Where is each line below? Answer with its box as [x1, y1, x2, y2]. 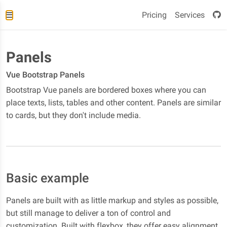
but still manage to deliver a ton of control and [6, 208, 171, 218]
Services [175, 10, 205, 20]
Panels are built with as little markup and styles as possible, [6, 196, 218, 205]
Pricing [142, 10, 167, 20]
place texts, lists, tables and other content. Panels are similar [6, 98, 221, 107]
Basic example [6, 171, 89, 185]
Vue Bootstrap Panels [6, 70, 85, 80]
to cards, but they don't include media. [6, 110, 141, 120]
